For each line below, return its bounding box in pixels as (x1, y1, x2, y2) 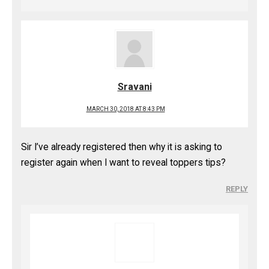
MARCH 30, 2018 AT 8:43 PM (86, 106, 165, 112)
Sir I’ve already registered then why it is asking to (21, 142, 222, 153)
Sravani (117, 81, 152, 92)
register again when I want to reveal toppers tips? (21, 157, 226, 168)
